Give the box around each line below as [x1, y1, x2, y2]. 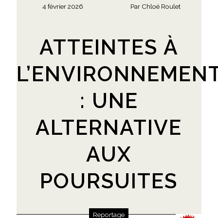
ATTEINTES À [39, 35, 179, 59]
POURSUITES [40, 169, 178, 193]
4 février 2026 [42, 2, 83, 10]
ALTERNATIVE [36, 115, 182, 140]
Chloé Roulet [141, 2, 181, 10]
